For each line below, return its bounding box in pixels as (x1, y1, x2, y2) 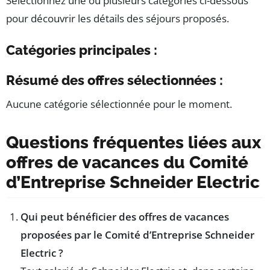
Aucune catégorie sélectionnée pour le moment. (6, 96, 232, 111)
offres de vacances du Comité (6, 152, 248, 172)
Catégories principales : (6, 42, 157, 58)
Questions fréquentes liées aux (6, 132, 261, 152)
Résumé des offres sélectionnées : (6, 72, 223, 88)
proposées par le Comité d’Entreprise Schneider (20, 228, 254, 242)
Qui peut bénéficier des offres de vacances (20, 210, 229, 224)
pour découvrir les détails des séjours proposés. (6, 11, 229, 25)
